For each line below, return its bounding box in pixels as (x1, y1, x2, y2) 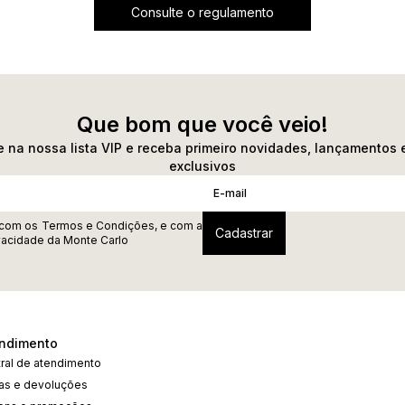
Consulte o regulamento (131, 5, 274, 20)
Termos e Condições (41, 219, 155, 232)
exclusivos (169, 158, 236, 174)
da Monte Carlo (44, 233, 128, 247)
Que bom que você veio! (77, 111, 328, 137)
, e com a (154, 219, 203, 232)
